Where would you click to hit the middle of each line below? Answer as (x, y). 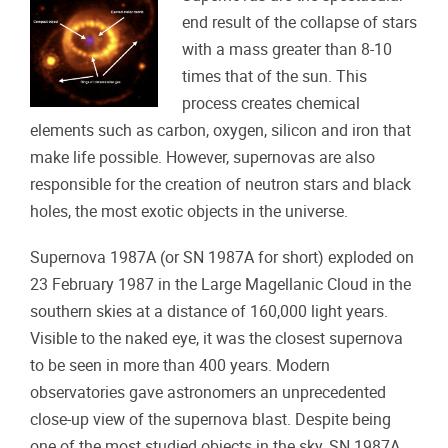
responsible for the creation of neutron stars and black (220, 184)
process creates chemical (271, 103)
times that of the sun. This (275, 76)
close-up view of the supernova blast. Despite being (210, 420)
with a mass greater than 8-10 (287, 49)
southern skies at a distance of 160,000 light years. (209, 312)
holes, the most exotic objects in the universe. (189, 211)
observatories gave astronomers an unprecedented (208, 393)
